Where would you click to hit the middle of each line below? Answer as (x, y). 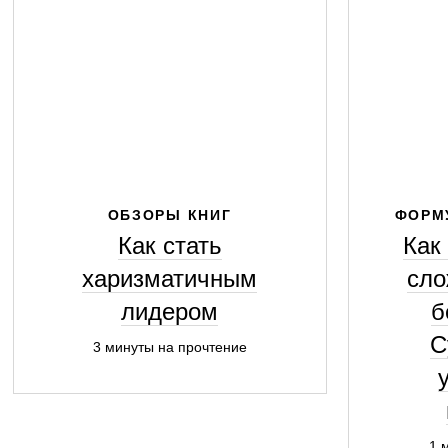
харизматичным (169, 278)
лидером (169, 311)
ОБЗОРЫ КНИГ (169, 215)
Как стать (169, 245)
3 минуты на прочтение (169, 347)
